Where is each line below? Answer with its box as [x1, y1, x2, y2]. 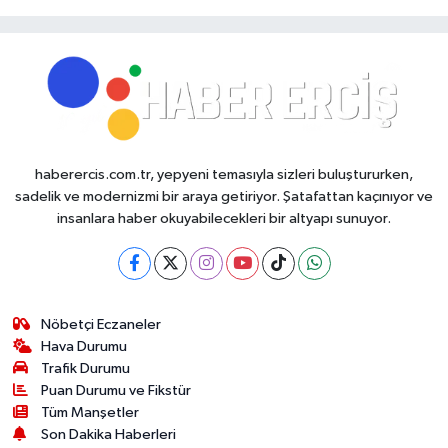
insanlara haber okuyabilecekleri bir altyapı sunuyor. [57, 211, 391, 227]
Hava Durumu [41, 339, 128, 355]
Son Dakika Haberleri [41, 427, 177, 443]
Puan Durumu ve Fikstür [41, 383, 192, 399]
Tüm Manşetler [41, 405, 140, 421]
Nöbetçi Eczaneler [41, 317, 162, 333]
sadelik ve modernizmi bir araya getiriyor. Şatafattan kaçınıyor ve [15, 189, 433, 205]
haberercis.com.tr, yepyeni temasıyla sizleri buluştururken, [35, 167, 413, 183]
